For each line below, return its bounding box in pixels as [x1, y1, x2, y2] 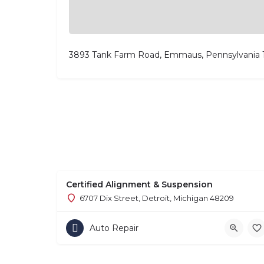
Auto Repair [90, 223, 138, 234]
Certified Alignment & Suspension [66, 179, 213, 190]
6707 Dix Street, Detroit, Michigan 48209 [80, 193, 234, 203]
